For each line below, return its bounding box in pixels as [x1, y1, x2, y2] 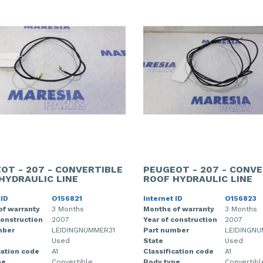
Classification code [143, 247, 214, 255]
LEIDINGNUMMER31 [51, 225, 115, 234]
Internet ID [143, 194, 183, 203]
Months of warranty [143, 204, 214, 213]
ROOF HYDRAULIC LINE [143, 173, 252, 184]
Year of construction [143, 215, 217, 224]
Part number [143, 225, 189, 234]
